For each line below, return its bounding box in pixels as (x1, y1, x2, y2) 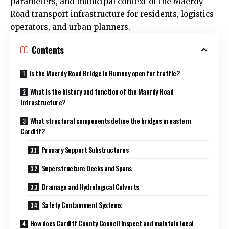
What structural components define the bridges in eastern (30, 114, 191, 126)
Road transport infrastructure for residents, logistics (10, 9, 214, 19)
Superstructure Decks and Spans (41, 162, 132, 173)
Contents (32, 42, 64, 56)
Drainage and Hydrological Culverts (41, 180, 139, 192)
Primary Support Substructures (41, 144, 129, 155)
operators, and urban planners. (10, 21, 130, 32)
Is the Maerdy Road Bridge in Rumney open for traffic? (29, 67, 180, 78)
